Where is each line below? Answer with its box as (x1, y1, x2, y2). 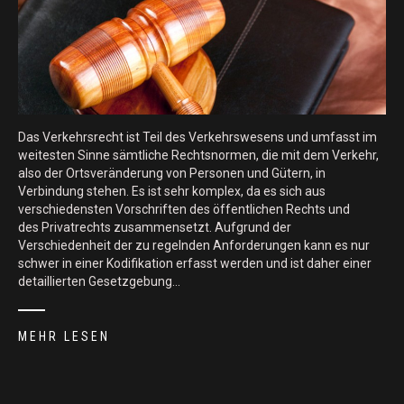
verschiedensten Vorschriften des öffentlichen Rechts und (18, 202, 350, 217)
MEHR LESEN (18, 329, 110, 344)
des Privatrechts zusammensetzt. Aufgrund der (18, 220, 291, 235)
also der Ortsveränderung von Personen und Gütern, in (18, 166, 326, 181)
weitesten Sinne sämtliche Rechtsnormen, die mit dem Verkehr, (18, 148, 379, 163)
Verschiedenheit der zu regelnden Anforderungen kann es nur (18, 238, 370, 253)
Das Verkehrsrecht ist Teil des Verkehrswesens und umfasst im (18, 130, 377, 145)
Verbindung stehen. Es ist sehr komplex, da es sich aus (18, 184, 326, 199)
